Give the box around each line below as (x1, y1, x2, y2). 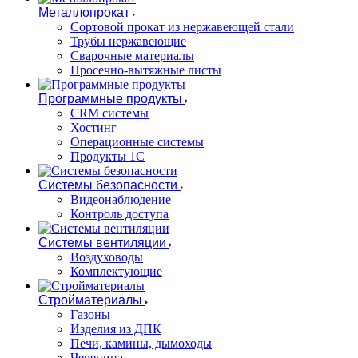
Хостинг (70, 121, 117, 134)
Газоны (70, 308, 110, 321)
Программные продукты (38, 92, 182, 105)
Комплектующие (70, 265, 162, 278)
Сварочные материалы (70, 49, 194, 62)
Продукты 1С (70, 149, 145, 163)
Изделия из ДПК (70, 322, 161, 336)
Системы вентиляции (38, 236, 166, 249)
